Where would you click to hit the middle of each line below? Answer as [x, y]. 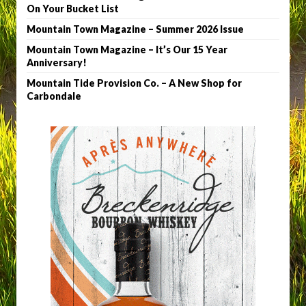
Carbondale [54, 96]
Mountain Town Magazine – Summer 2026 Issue [135, 29]
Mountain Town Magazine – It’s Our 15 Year [127, 50]
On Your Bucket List [73, 9]
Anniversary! [57, 63]
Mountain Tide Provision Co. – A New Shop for [134, 83]
